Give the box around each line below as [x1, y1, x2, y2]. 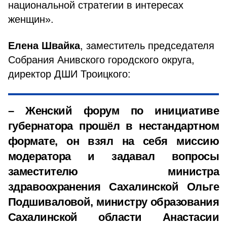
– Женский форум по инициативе [8, 104, 219, 117]
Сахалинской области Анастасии [8, 211, 219, 223]
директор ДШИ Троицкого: [8, 68, 131, 80]
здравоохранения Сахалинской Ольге [8, 180, 219, 193]
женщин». [8, 14, 54, 25]
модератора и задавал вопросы [8, 150, 219, 163]
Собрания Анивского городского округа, [8, 54, 195, 65]
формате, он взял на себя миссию [8, 135, 219, 147]
